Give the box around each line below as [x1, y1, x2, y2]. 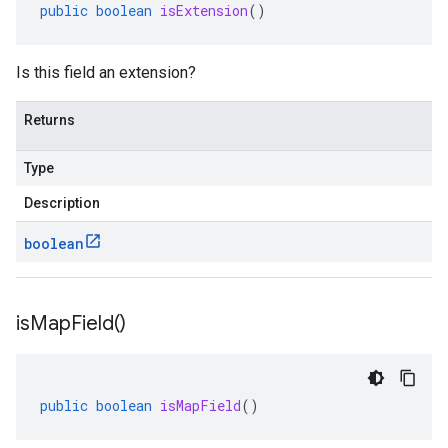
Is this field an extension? [16, 63, 196, 82]
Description [24, 195, 100, 211]
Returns [24, 112, 75, 128]
